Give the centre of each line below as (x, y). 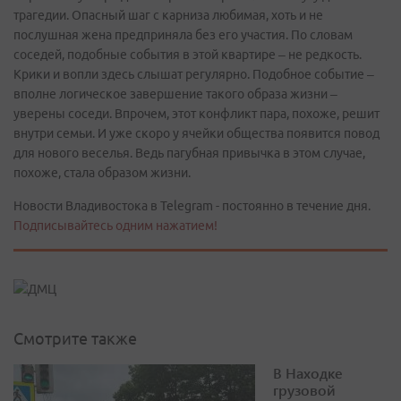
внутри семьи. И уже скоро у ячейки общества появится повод (196, 133)
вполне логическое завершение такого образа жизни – (175, 94)
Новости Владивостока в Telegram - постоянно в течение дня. (192, 206)
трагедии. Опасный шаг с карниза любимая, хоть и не (168, 15)
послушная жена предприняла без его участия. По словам (183, 35)
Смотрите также (75, 339)
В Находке (308, 373)
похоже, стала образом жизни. (102, 173)
